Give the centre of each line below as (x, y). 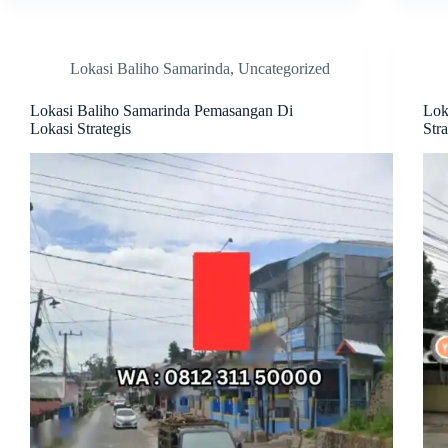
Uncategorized (284, 69)
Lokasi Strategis (80, 129)
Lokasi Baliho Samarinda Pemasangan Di (161, 111)
